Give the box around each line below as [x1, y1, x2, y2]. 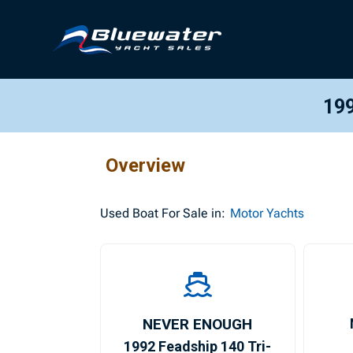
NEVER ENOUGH [143, 315, 253, 333]
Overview [106, 154, 186, 176]
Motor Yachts [230, 206, 305, 221]
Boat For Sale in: [129, 206, 226, 221]
